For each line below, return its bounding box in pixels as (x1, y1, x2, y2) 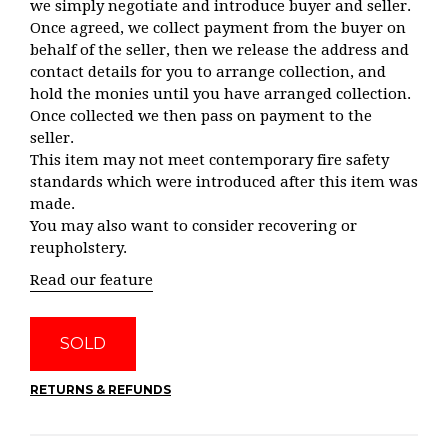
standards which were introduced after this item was (30, 173, 418, 191)
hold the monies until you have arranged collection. (30, 85, 411, 103)
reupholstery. (30, 239, 127, 257)
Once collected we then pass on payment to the (30, 107, 372, 125)
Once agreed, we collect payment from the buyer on (30, 19, 406, 37)
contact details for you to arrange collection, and (30, 63, 386, 81)
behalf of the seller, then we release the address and (30, 41, 409, 59)
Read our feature (30, 271, 153, 289)
